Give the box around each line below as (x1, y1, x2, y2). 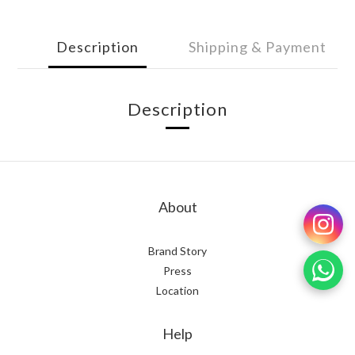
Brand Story (148, 244, 207, 258)
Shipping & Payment (189, 38, 326, 55)
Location (156, 284, 199, 297)
